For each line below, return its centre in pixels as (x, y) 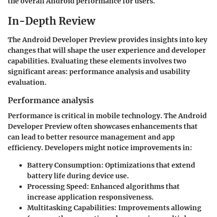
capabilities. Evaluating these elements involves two (97, 61)
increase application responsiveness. (90, 197)
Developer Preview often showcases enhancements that (103, 127)
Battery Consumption (64, 165)
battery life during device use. (78, 176)
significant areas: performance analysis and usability (99, 71)
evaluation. (27, 82)
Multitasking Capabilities (71, 208)
